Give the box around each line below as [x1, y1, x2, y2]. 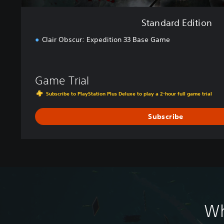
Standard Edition [141, 17, 212, 28]
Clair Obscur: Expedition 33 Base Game [42, 35, 170, 44]
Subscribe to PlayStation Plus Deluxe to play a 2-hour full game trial [46, 89, 212, 97]
